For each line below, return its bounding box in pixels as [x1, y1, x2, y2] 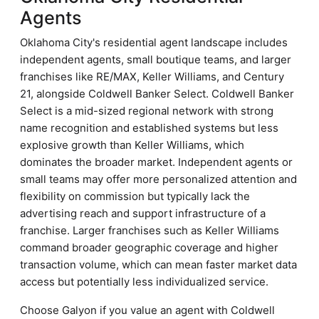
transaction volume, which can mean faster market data [20, 258, 297, 271]
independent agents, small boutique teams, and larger [20, 53, 291, 66]
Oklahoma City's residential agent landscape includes [20, 36, 288, 49]
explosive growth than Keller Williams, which [20, 138, 244, 152]
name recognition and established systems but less [20, 121, 278, 135]
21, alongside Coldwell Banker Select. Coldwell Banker [20, 87, 294, 100]
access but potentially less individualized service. [20, 275, 268, 288]
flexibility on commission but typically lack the [20, 189, 250, 203]
